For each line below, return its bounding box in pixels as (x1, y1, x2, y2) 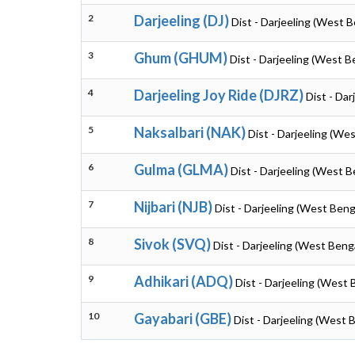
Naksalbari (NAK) (134, 124, 246, 141)
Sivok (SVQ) (134, 235, 211, 253)
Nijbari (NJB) (134, 198, 212, 216)
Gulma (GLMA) (134, 161, 228, 178)
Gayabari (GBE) (134, 310, 231, 327)
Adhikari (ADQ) (134, 273, 233, 290)
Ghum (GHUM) (134, 49, 227, 67)
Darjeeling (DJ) (134, 12, 229, 29)
